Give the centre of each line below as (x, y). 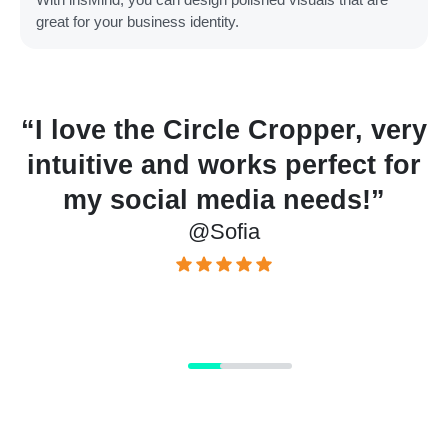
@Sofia (224, 232)
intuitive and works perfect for (224, 165)
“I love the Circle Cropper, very (224, 130)
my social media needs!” (224, 200)
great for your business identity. (137, 22)
